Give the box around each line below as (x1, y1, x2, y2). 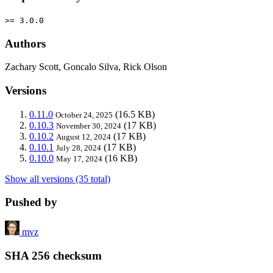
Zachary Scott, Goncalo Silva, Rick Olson (5, 62, 167, 73)
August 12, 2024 (56, 132, 111, 141)
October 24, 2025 (55, 110, 113, 119)
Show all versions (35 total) (5, 173, 110, 184)
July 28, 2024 (56, 143, 101, 152)
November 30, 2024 (56, 121, 121, 130)
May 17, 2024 (56, 154, 102, 163)
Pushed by (5, 196, 57, 209)
